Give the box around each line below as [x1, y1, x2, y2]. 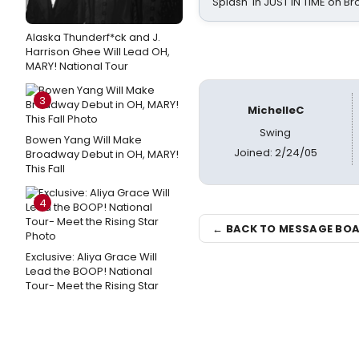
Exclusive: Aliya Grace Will [26, 249, 157, 264]
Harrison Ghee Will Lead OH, [26, 44, 170, 59]
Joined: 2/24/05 [233, 145, 317, 160]
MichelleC [247, 103, 304, 118]
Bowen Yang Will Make [26, 132, 142, 147]
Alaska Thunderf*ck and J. [26, 30, 160, 45]
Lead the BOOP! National [26, 264, 152, 279]
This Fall [26, 161, 65, 176]
